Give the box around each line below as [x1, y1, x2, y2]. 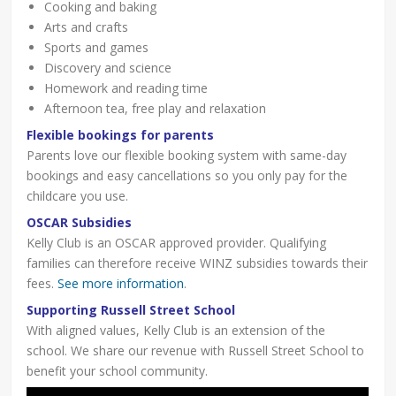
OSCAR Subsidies [27, 213, 133, 231]
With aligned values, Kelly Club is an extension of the [27, 321, 326, 339]
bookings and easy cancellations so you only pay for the [27, 166, 348, 184]
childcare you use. [27, 187, 129, 204]
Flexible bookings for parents [27, 126, 215, 143]
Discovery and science [44, 58, 172, 76]
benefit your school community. [27, 362, 209, 379]
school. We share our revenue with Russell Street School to [27, 341, 365, 359]
